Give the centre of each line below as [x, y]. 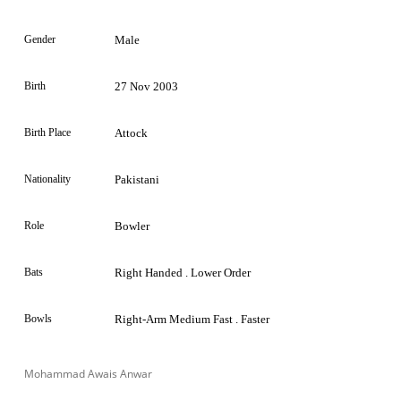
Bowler [132, 226]
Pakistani [137, 179]
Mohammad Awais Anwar [87, 373]
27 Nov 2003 [146, 86]
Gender [40, 39]
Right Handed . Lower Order [183, 272]
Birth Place [47, 132]
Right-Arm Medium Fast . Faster [192, 319]
